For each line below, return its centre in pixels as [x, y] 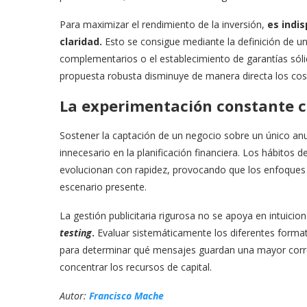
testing [76, 232]
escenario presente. [103, 186]
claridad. [81, 41]
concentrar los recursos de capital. [136, 267]
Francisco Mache [126, 295]
